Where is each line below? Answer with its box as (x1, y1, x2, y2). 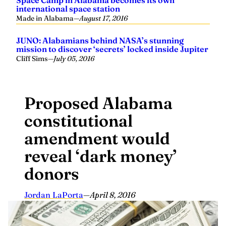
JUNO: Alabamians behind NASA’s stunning (16, 35, 184, 45)
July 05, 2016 (53, 54, 94, 63)
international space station (16, 4, 120, 14)
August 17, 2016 (79, 14, 128, 23)
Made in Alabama (16, 14, 74, 23)
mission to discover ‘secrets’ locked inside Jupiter (16, 44, 208, 54)
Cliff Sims (16, 54, 48, 63)
